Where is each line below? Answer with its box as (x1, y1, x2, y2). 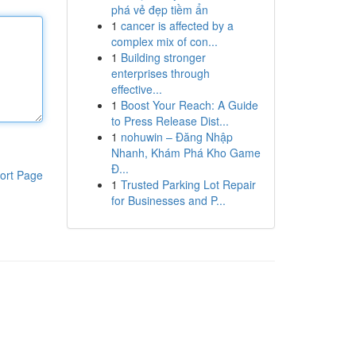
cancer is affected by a (120, 17, 234, 33)
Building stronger (120, 49, 206, 65)
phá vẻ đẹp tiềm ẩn (110, 2, 208, 17)
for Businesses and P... (110, 192, 226, 208)
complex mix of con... (110, 33, 218, 49)
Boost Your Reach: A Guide (120, 97, 258, 113)
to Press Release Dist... (110, 113, 229, 129)
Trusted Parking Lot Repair (120, 176, 256, 192)
